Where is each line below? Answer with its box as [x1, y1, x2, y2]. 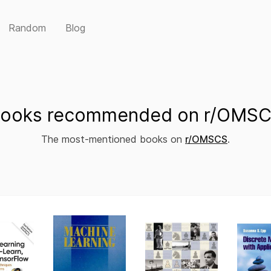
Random [8, 22, 46, 34]
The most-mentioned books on [41, 133, 185, 145]
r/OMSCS [185, 133, 227, 145]
